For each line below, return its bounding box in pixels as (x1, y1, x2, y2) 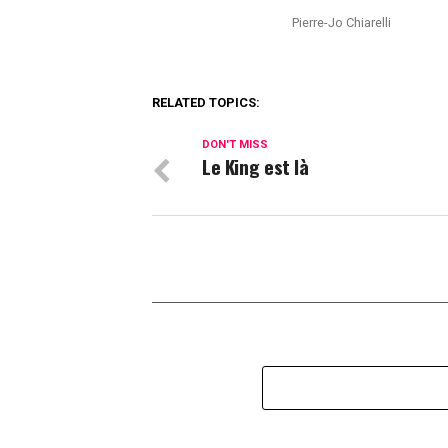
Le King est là (202, 152, 309, 181)
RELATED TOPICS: (152, 95, 260, 110)
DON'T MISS (202, 138, 268, 151)
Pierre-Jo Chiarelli (292, 15, 391, 30)
